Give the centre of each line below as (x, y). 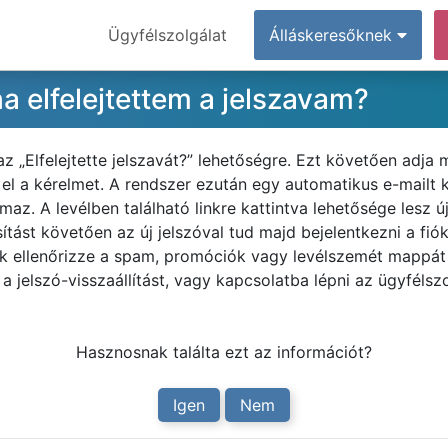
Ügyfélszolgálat (167, 35)
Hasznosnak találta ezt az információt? (224, 352)
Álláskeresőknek (333, 35)
